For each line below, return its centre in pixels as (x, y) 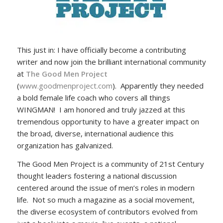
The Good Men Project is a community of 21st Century (110, 164)
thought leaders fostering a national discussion (97, 175)
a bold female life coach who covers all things (93, 97)
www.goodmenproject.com (66, 85)
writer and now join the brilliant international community (111, 61)
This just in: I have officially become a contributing (101, 50)
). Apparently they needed (158, 85)
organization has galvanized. (65, 145)
